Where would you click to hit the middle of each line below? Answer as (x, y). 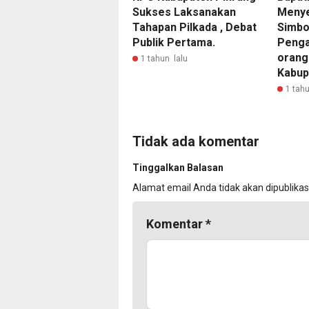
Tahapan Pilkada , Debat (195, 28)
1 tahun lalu (164, 59)
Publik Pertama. (174, 43)
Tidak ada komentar (196, 142)
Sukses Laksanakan (184, 12)
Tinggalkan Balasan (178, 168)
